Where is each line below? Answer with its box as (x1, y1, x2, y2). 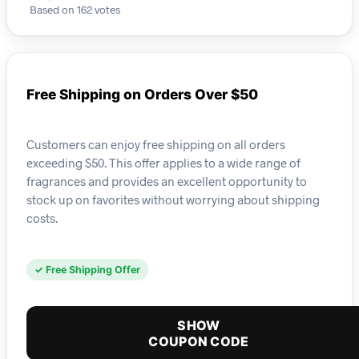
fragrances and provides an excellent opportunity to (26, 173, 307, 188)
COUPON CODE (148, 333, 249, 350)
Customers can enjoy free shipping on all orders (26, 136, 285, 151)
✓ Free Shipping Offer (34, 264, 140, 276)
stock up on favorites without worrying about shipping (26, 192, 320, 207)
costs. (26, 210, 58, 225)
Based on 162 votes (30, 2, 120, 17)
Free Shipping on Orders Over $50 (26, 86, 258, 103)
